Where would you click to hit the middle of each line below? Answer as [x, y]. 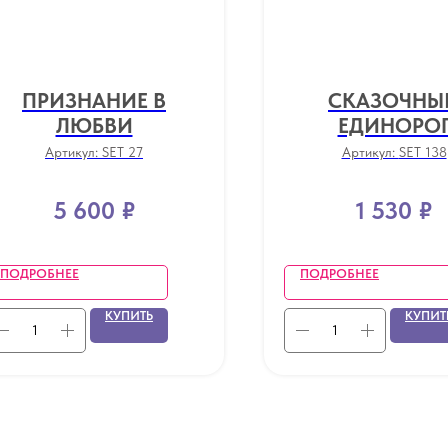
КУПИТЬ [129, 315]
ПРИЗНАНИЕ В [94, 100]
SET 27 [122, 152]
